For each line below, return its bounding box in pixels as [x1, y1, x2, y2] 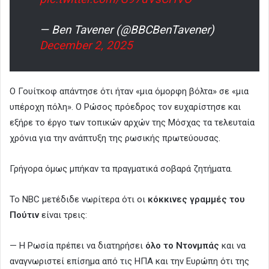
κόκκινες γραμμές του [145, 193, 245, 205]
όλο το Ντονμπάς [145, 240, 222, 251]
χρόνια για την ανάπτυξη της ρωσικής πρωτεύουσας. [10, 132, 220, 144]
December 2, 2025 [40, 38, 133, 52]
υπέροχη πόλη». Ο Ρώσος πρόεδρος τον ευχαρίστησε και [10, 101, 241, 112]
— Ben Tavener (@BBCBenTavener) [40, 22, 214, 37]
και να [222, 240, 246, 251]
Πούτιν [10, 209, 39, 220]
